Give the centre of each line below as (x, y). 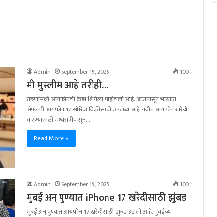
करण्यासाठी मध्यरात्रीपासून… (58, 120)
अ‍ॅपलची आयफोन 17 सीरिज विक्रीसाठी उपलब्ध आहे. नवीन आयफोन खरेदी (107, 110)
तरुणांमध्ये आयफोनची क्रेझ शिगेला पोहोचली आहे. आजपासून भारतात (101, 100)
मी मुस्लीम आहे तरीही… (68, 85)
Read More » (51, 138)
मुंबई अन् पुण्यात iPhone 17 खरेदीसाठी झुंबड (107, 198)
